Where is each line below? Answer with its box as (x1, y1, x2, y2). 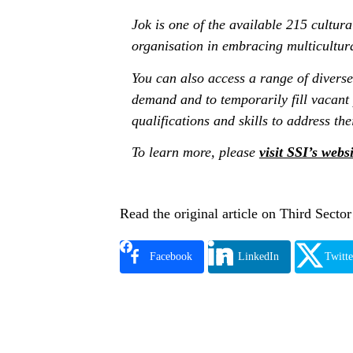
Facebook (150, 251, 192, 262)
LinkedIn (238, 251, 279, 262)
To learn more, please (132, 144, 259, 160)
